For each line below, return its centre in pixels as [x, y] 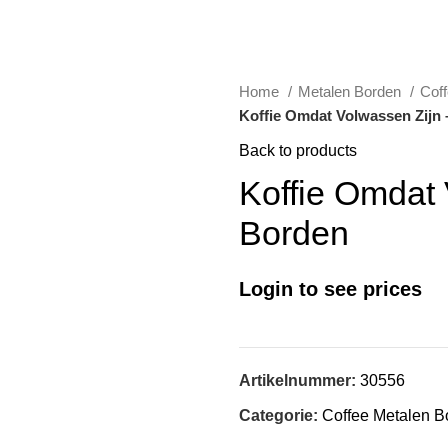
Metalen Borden [351, 91]
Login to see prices [330, 289]
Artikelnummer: [299, 380]
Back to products [298, 150]
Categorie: [278, 415]
